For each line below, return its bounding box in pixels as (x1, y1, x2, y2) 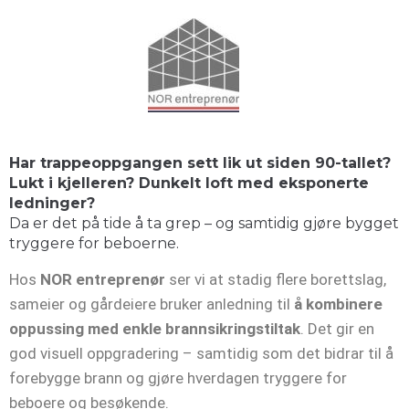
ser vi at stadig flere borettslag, (165, 270, 386, 288)
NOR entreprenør (40, 270, 165, 288)
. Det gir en (300, 320, 374, 338)
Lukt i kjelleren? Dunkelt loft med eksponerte (9, 174, 369, 192)
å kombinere (294, 295, 383, 313)
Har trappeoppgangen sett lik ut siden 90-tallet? (9, 154, 391, 172)
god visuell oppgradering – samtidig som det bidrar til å (9, 344, 393, 362)
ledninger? (9, 194, 95, 212)
